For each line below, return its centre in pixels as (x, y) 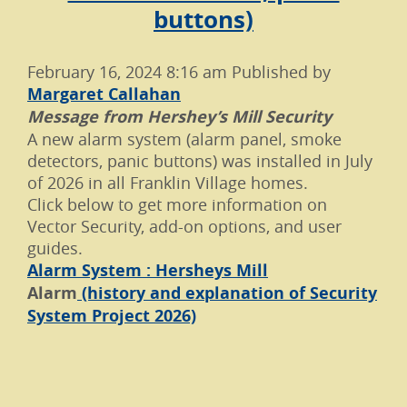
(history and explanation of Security (227, 293)
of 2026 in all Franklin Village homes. (168, 183)
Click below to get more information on (177, 204)
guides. (55, 248)
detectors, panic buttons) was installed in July (200, 161)
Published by (281, 72)
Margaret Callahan (104, 94)
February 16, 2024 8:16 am (127, 72)
